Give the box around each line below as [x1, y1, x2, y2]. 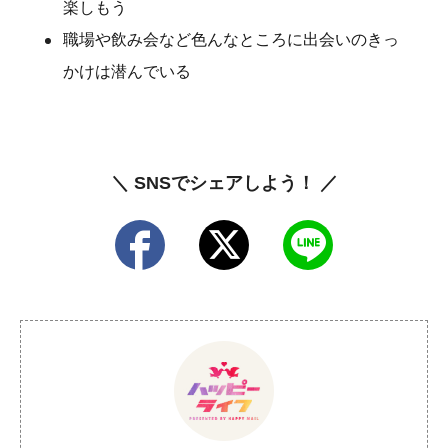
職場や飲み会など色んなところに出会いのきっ [63, 30, 399, 48]
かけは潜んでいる [63, 62, 191, 80]
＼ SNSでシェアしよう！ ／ [110, 172, 338, 193]
